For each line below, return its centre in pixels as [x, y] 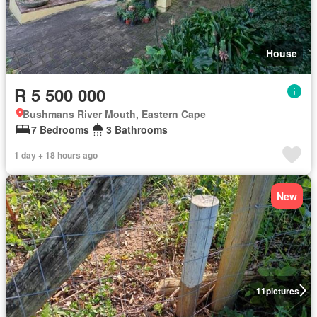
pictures [282, 290]
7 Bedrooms [60, 129]
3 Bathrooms [137, 129]
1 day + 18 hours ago [56, 155]
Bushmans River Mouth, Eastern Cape [114, 114]
